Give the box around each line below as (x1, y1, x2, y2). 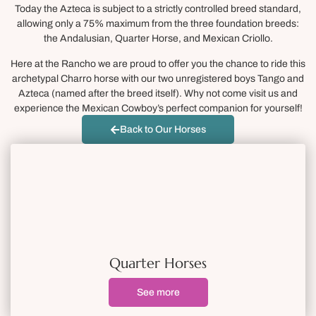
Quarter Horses (109, 255, 207, 273)
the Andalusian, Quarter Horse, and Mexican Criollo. (43, 33, 273, 44)
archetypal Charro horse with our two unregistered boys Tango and (12, 73, 304, 84)
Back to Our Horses (120, 124, 206, 135)
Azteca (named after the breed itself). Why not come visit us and (18, 87, 298, 99)
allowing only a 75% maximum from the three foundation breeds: (17, 18, 299, 30)
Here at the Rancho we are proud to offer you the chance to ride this (11, 58, 305, 69)
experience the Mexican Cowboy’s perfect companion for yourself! (13, 102, 303, 114)
